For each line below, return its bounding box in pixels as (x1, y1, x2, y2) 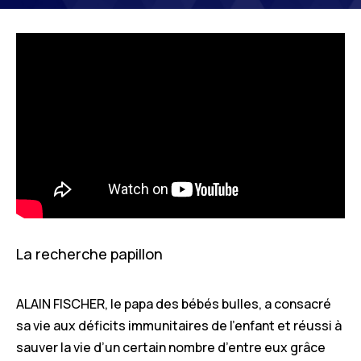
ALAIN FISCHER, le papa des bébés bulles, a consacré (16, 294, 331, 313)
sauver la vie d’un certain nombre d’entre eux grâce (16, 338, 326, 356)
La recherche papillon (16, 243, 163, 263)
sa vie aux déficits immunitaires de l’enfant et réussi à (16, 316, 342, 334)
